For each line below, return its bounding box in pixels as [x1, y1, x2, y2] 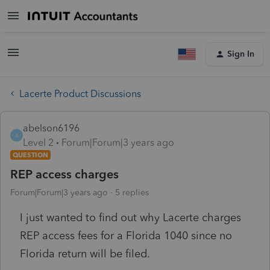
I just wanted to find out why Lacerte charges [20, 210, 241, 224]
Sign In [227, 49, 254, 59]
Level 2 [23, 136, 54, 148]
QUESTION [13, 150, 48, 159]
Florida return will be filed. [20, 246, 150, 260]
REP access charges [10, 166, 119, 181]
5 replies [115, 187, 149, 198]
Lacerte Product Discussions [19, 87, 141, 99]
